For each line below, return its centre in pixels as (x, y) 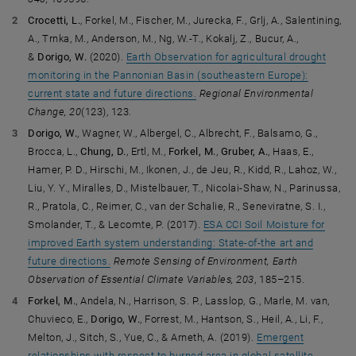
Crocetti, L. (54, 20)
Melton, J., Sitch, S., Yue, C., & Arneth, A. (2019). (143, 337)
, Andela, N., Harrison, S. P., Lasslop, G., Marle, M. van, (203, 301)
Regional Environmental (256, 93)
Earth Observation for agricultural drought (226, 57)
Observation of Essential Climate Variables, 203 (141, 279)
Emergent (281, 337)
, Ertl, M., (147, 151)
